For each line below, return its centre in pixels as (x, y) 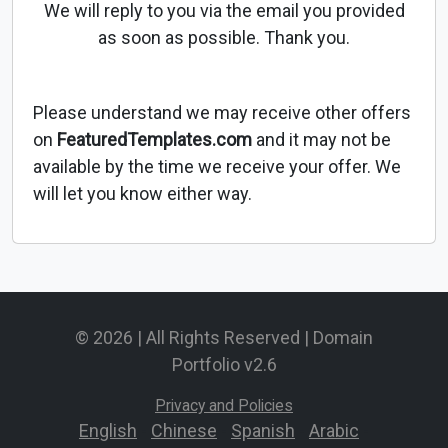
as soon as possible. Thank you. (224, 38)
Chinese (184, 431)
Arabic (334, 431)
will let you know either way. (142, 194)
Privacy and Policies (224, 406)
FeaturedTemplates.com (154, 140)
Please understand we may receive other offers (222, 113)
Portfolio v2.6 (224, 365)
